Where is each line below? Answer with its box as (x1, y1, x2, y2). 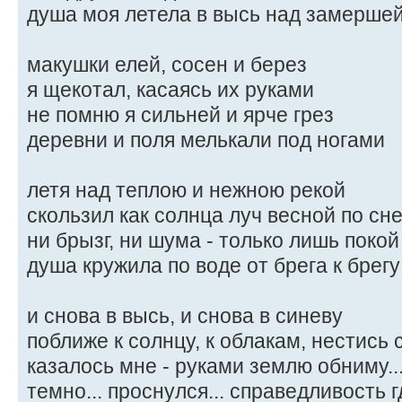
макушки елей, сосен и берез (27, 53, 307, 77)
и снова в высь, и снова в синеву (27, 304, 343, 328)
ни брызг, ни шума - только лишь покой (27, 229, 399, 253)
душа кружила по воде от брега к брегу (27, 254, 400, 278)
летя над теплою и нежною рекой (27, 179, 345, 203)
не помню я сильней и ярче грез (27, 103, 334, 127)
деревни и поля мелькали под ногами (27, 128, 385, 153)
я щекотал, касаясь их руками (27, 78, 314, 102)
